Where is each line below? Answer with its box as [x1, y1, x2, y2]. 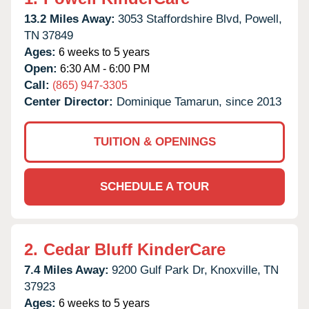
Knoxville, [210, 263, 261, 277]
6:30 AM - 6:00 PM [57, 62, 150, 74]
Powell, [245, 12, 282, 26]
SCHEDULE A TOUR [100, 179, 209, 193]
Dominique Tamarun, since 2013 [117, 94, 281, 108]
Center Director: [24, 94, 117, 108]
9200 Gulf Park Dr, [112, 263, 208, 277]
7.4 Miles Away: [24, 263, 109, 277]
